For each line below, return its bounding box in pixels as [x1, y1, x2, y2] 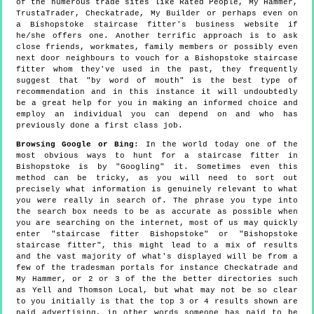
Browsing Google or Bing [16, 139, 135, 149]
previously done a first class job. [16, 121, 183, 130]
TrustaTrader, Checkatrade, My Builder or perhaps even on [16, 8, 298, 18]
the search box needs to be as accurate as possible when [16, 207, 298, 216]
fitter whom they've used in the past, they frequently [16, 64, 298, 74]
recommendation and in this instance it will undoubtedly [16, 87, 298, 96]
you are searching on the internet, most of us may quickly [16, 218, 298, 227]
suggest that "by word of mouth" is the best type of [16, 76, 298, 85]
